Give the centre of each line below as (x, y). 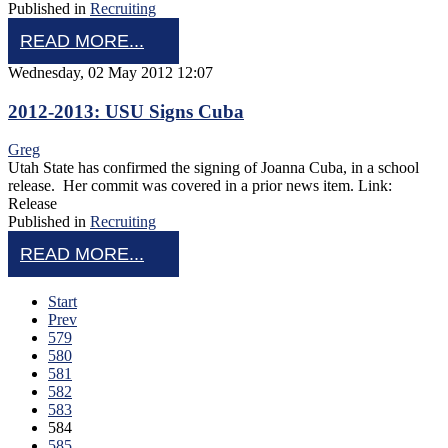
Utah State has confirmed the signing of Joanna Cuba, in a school (213, 168)
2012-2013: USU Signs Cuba (126, 111)
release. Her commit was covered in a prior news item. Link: (202, 186)
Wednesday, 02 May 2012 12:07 (110, 72)
